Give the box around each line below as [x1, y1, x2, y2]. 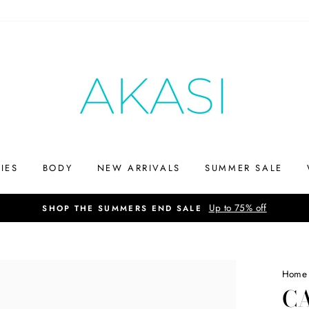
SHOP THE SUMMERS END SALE [42, 203, 203, 214]
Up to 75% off [208, 201, 267, 215]
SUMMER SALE [205, 161, 283, 175]
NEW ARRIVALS [97, 161, 181, 175]
